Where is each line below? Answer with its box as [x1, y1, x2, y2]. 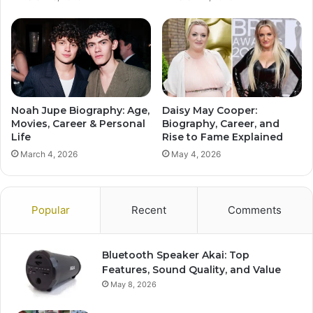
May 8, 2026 [110, 279, 156, 289]
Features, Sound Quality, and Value [102, 263, 281, 276]
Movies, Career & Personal [11, 117, 145, 130]
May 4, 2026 [171, 148, 221, 159]
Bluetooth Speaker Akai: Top [102, 248, 249, 261]
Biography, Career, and [162, 117, 279, 130]
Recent [131, 203, 166, 217]
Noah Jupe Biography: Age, [11, 103, 150, 117]
